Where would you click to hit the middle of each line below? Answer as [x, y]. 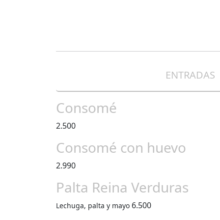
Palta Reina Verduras [122, 187]
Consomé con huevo [121, 147]
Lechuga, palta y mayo [93, 206]
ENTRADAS [190, 75]
